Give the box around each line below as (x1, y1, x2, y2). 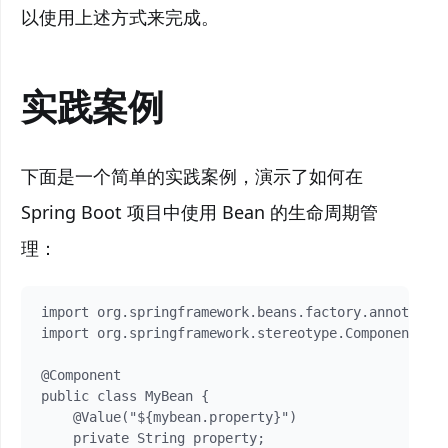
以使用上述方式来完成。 (21, 5, 219, 29)
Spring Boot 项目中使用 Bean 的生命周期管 (21, 200, 378, 224)
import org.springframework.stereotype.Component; (41, 325, 425, 341)
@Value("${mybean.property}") (41, 409, 297, 425)
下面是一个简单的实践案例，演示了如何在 (21, 164, 363, 188)
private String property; (41, 430, 265, 446)
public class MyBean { (41, 388, 209, 404)
